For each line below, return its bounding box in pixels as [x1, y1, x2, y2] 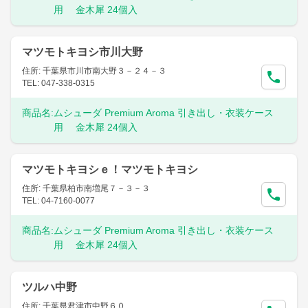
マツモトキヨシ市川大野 [22, 46, 143, 58]
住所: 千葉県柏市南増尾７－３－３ [22, 184, 150, 193]
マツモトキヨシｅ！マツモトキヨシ [22, 164, 198, 175]
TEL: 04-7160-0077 [22, 196, 95, 206]
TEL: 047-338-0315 [22, 78, 95, 88]
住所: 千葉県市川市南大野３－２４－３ [22, 66, 166, 76]
